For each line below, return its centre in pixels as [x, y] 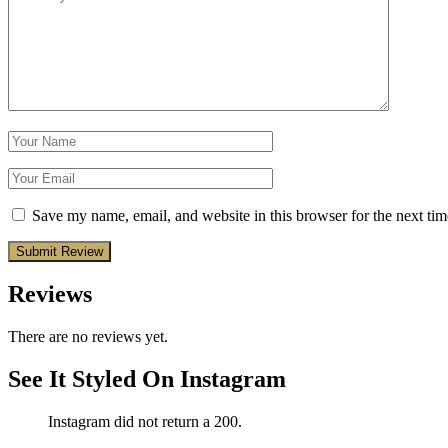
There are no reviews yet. [88, 337]
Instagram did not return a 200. [145, 422]
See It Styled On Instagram [147, 379]
